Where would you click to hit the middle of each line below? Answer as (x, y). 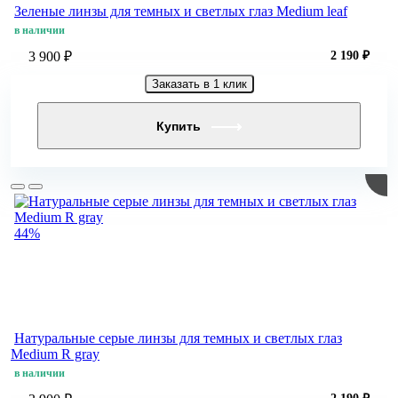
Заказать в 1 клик (199, 84)
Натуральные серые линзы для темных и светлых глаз (178, 338)
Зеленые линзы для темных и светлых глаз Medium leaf (181, 12)
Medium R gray (55, 354)
